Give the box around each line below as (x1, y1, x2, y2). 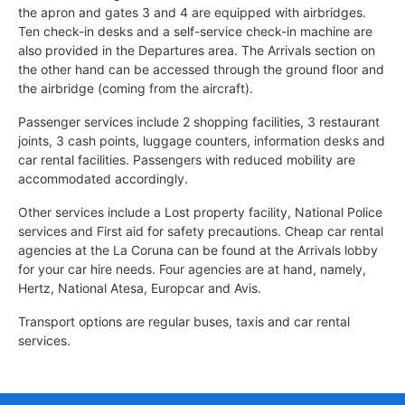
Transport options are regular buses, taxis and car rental (18, 313, 350, 329)
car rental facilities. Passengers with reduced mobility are (18, 151, 355, 167)
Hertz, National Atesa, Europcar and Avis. (18, 279, 261, 296)
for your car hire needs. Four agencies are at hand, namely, (18, 260, 366, 277)
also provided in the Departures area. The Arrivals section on (18, 42, 375, 58)
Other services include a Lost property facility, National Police (18, 203, 382, 220)
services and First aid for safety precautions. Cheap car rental (18, 222, 383, 239)
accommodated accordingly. (18, 170, 188, 186)
